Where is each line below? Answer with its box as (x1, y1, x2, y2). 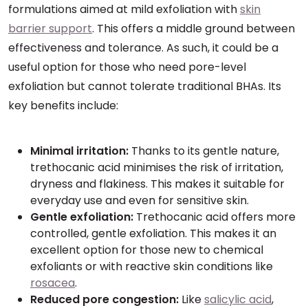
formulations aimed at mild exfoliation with (8, 1, 240, 17)
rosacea (30, 275, 75, 291)
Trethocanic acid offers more (133, 209, 296, 225)
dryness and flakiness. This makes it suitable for (30, 176, 285, 192)
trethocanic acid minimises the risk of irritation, (30, 159, 283, 175)
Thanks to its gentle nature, (129, 143, 279, 159)
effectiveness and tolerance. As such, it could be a (8, 40, 278, 56)
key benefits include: (8, 98, 118, 113)
